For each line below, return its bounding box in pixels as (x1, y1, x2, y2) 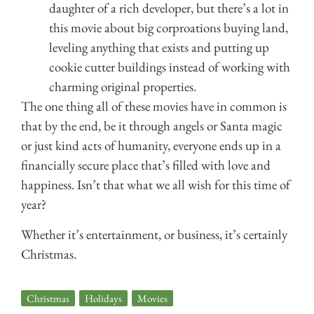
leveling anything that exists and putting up (49, 39, 269, 57)
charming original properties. (49, 78, 196, 96)
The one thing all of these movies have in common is (21, 97, 287, 116)
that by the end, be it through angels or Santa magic (21, 117, 282, 135)
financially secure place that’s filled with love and (21, 156, 271, 175)
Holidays (85, 292, 122, 306)
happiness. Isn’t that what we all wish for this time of (21, 176, 290, 194)
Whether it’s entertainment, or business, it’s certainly (21, 225, 287, 243)
